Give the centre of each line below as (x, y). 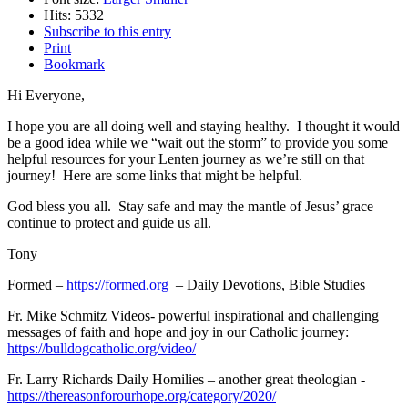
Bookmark (74, 65)
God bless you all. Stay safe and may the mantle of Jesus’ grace (190, 207)
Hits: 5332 (74, 15)
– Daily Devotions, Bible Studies (267, 285)
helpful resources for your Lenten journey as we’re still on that (186, 159)
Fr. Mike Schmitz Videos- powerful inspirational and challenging (193, 316)
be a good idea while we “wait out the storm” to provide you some (198, 143)
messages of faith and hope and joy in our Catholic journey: (178, 332)
